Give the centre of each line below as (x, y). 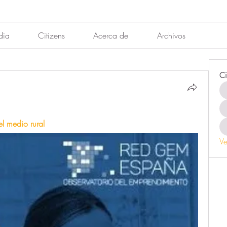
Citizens (51, 35)
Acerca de (111, 35)
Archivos (171, 35)
